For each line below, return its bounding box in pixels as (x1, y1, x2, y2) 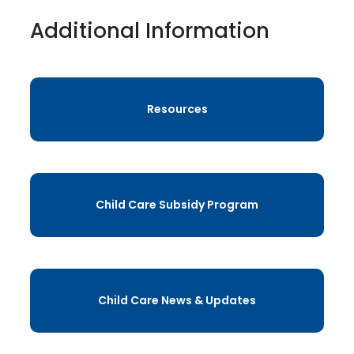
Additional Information (29, 17, 269, 45)
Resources (146, 101, 208, 117)
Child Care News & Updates (98, 292, 256, 308)
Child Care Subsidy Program (96, 197, 258, 213)
